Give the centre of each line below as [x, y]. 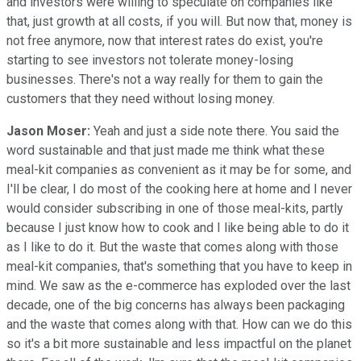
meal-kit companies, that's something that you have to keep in [179, 266]
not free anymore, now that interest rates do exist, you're [165, 40]
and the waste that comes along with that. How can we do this [179, 324]
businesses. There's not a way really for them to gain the [165, 79]
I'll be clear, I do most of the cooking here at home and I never [179, 189]
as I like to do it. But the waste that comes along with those [172, 247]
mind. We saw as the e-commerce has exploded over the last [178, 285]
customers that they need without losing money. [141, 98]
